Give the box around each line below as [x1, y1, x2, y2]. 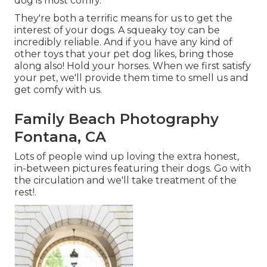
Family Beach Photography [14, 110, 219, 128]
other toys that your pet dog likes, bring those [14, 48, 234, 60]
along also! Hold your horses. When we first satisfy [14, 60, 251, 72]
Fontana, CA [14, 128, 106, 146]
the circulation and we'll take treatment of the [14, 175, 237, 187]
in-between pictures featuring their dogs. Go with [14, 163, 251, 175]
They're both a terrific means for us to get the [14, 13, 232, 24]
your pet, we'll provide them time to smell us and [14, 72, 249, 84]
